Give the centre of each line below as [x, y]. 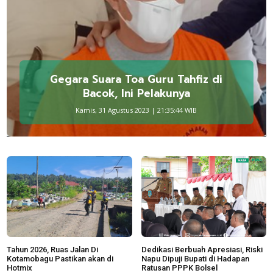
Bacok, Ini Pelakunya [136, 93]
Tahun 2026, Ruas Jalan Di [52, 250]
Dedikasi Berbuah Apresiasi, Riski [202, 250]
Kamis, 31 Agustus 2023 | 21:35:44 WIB [136, 110]
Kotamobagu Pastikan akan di [60, 259]
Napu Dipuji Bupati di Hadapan [195, 259]
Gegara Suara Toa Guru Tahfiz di [136, 79]
